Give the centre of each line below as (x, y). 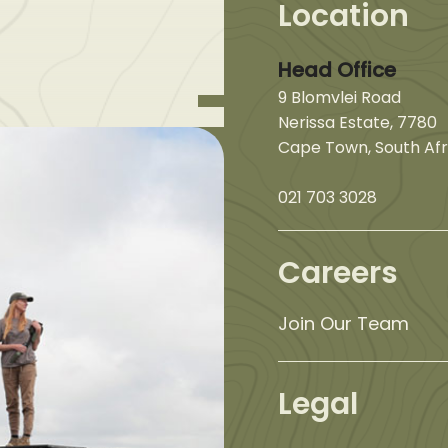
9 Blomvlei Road (339, 97)
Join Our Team (343, 323)
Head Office (336, 69)
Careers (337, 272)
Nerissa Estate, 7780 (357, 122)
